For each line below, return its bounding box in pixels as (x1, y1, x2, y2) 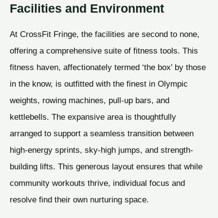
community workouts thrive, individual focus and (10, 178, 185, 188)
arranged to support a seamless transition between (10, 128, 194, 138)
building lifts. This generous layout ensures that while (10, 161, 202, 171)
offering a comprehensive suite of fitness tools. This (10, 45, 198, 55)
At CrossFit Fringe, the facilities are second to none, (10, 29, 200, 39)
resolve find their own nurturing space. (10, 194, 149, 204)
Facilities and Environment (10, 1, 164, 15)
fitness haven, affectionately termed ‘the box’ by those (10, 62, 206, 72)
